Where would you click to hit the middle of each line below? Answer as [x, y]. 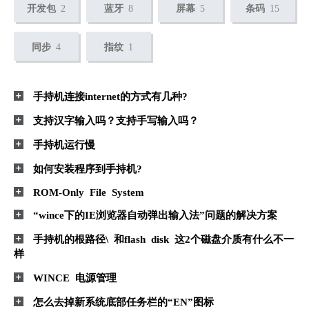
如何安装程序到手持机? [88, 168]
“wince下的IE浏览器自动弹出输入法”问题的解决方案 [156, 215]
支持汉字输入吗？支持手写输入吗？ [116, 120]
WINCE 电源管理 [75, 277]
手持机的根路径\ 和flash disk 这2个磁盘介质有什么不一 [164, 239]
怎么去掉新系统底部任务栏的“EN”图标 [124, 301]
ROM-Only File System [89, 192]
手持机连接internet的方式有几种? [111, 96]
